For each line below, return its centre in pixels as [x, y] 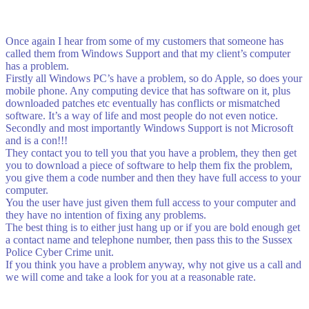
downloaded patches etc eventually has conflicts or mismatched [143, 103]
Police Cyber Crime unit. [60, 252]
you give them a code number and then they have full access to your [153, 178]
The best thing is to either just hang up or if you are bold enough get [153, 228]
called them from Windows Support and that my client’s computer [148, 54]
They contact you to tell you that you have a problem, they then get [151, 153]
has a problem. [37, 66]
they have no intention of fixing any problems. [106, 215]
